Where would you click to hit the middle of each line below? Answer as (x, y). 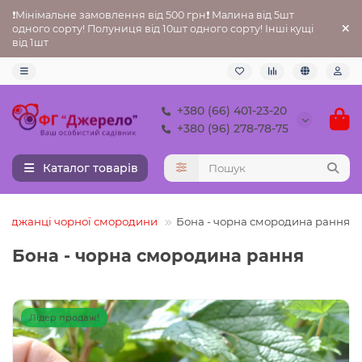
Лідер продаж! (64, 318)
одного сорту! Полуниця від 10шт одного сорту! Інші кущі (163, 29)
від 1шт (30, 42)
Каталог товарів (90, 168)
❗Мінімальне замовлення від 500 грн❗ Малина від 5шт (153, 15)
